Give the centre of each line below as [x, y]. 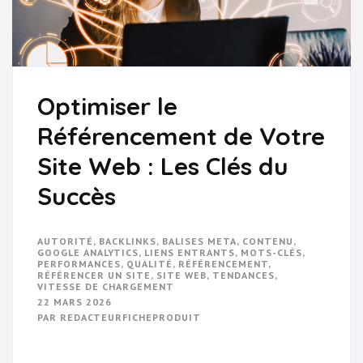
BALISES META [199, 241]
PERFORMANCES [79, 263]
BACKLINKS [128, 241]
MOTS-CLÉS [271, 252]
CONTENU [268, 241]
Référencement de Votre [181, 136]
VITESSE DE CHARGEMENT [106, 286]
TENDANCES [243, 275]
